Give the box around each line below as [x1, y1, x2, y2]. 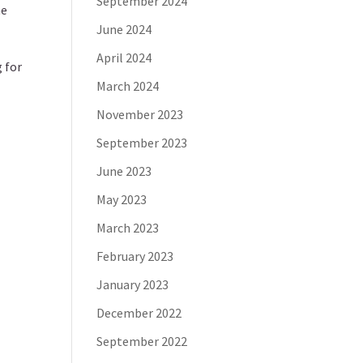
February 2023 [96, 248, 174, 264]
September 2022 [96, 333, 188, 349]
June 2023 [96, 163, 152, 179]
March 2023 [96, 220, 160, 236]
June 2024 [96, 21, 152, 37]
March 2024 [96, 78, 160, 94]
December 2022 [96, 305, 182, 321]
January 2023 [96, 276, 169, 293]
